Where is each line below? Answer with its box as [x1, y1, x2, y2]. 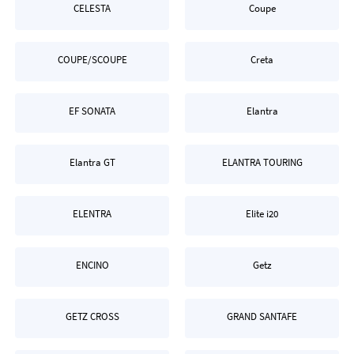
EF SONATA [69, 104, 115, 118]
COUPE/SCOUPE [57, 53, 127, 66]
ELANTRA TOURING [221, 156, 303, 169]
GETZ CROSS [65, 310, 119, 323]
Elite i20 [246, 207, 278, 220]
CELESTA [73, 2, 111, 15]
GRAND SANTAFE [227, 310, 297, 323]
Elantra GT [69, 156, 115, 169]
